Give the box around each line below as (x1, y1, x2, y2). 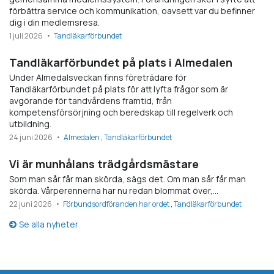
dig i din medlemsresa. (9, 16, 100, 28)
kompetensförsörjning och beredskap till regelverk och (9, 106, 233, 118)
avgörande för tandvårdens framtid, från (9, 94, 172, 106)
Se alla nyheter (18, 218, 78, 230)
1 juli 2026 (9, 30, 44, 41)
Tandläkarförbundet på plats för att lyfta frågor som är (9, 83, 228, 95)
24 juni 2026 (9, 131, 54, 143)
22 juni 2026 (9, 198, 53, 209)
